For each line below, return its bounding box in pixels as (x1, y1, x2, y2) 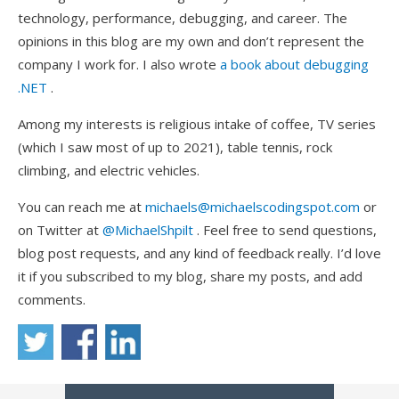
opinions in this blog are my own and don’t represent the (18, 31, 364, 50)
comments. (18, 289, 85, 308)
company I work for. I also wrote (18, 54, 220, 73)
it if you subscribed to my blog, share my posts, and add (18, 266, 362, 285)
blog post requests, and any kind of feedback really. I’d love (18, 243, 381, 262)
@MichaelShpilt (102, 220, 193, 239)
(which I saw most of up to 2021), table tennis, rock (18, 137, 332, 156)
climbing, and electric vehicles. (18, 160, 199, 179)
